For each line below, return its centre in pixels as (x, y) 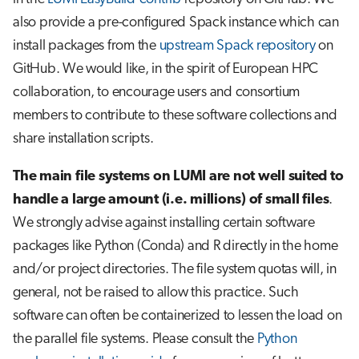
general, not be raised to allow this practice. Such (156, 293)
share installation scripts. (83, 139)
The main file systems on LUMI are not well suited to (178, 177)
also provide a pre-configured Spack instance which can (176, 23)
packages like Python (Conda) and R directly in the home (175, 246)
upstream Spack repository (237, 46)
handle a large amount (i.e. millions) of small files (171, 200)
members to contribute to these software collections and (175, 116)
